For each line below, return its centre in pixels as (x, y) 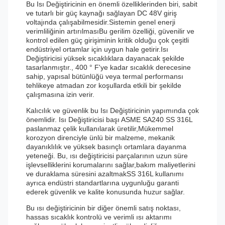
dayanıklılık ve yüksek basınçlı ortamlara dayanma (106, 147)
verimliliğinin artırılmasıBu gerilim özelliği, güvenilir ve (110, 31)
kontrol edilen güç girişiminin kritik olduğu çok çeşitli (107, 40)
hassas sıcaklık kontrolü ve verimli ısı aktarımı (99, 217)
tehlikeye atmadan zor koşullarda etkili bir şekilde (104, 85)
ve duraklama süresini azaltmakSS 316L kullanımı (105, 174)
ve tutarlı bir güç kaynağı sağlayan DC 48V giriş (101, 13)
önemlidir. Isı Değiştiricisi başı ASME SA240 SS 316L (109, 120)
